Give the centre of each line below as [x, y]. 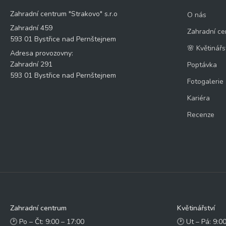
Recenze [201, 115]
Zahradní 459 [31, 28]
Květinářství [196, 208]
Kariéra [198, 98]
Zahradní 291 [31, 64]
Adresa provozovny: [42, 53]
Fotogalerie [205, 81]
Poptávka [202, 65]
